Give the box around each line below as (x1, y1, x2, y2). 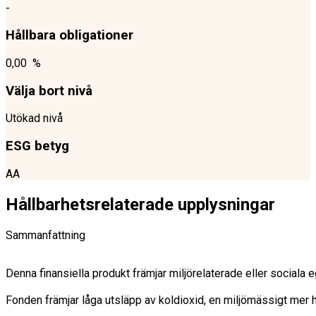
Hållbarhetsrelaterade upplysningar (6, 194, 275, 214)
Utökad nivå (6, 111, 63, 126)
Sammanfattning (6, 228, 85, 242)
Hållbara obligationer (6, 28, 133, 44)
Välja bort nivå (6, 83, 92, 99)
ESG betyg (6, 138, 69, 154)
